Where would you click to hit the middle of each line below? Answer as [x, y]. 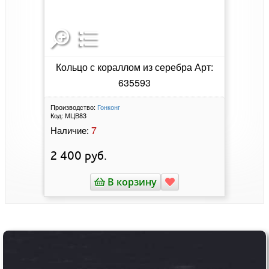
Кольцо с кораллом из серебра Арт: [134, 67]
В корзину [131, 182]
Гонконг [108, 107]
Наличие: [69, 130]
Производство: [73, 107]
